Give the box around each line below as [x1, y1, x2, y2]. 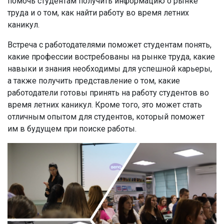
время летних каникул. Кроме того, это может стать [7, 100, 202, 109]
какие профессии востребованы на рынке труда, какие [7, 52, 215, 61]
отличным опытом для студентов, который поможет [7, 112, 204, 121]
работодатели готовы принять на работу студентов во [7, 88, 209, 97]
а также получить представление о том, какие [7, 76, 180, 85]
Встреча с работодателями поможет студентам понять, [7, 40, 211, 49]
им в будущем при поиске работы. [7, 124, 136, 133]
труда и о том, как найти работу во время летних [7, 8, 189, 17]
